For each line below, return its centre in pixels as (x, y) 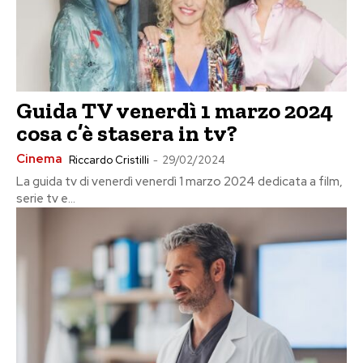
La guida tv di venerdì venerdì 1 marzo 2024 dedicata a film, (179, 182)
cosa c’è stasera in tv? (127, 134)
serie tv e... (46, 199)
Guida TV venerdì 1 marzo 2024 (175, 111)
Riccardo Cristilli (109, 160)
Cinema (39, 159)
